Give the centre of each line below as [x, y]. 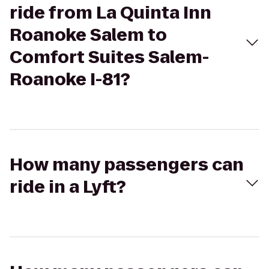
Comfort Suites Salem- [109, 57]
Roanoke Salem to [88, 35]
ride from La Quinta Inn [110, 13]
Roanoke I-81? [70, 80]
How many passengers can [127, 165]
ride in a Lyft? [68, 187]
